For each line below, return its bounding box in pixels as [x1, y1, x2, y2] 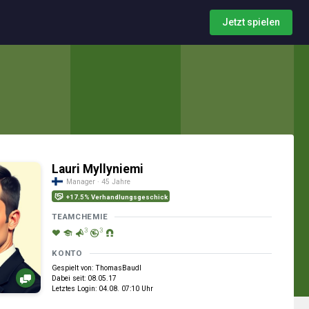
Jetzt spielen [222, 17, 280, 28]
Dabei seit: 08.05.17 [52, 274, 117, 283]
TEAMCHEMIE [52, 212, 108, 221]
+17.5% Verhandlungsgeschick [66, 193, 168, 201]
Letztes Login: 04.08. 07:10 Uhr [52, 284, 154, 293]
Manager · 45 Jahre [66, 177, 131, 186]
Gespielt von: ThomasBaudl [52, 263, 142, 272]
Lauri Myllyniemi [52, 162, 144, 176]
